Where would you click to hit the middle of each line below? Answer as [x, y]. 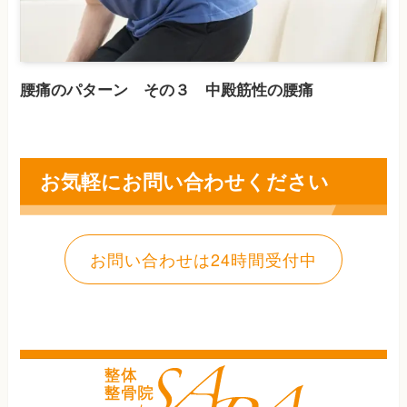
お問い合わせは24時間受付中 [203, 259]
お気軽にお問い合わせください [184, 182]
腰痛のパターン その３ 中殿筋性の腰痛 [167, 89]
